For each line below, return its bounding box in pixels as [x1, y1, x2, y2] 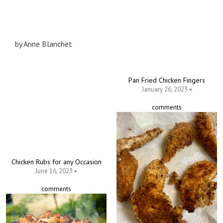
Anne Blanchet [23, 38, 72, 49]
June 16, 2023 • [35, 167, 77, 176]
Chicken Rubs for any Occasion [11, 157, 102, 167]
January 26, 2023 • [141, 85, 192, 94]
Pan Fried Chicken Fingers [128, 75, 205, 85]
